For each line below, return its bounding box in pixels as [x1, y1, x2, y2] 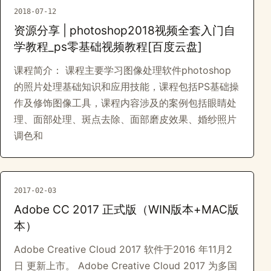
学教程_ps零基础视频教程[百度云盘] [14, 40, 202, 54]
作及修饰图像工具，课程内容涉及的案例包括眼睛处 [14, 97, 237, 109]
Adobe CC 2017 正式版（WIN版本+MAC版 [14, 203, 239, 217]
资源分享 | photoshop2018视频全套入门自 [14, 24, 235, 38]
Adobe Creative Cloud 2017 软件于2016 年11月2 [14, 243, 232, 255]
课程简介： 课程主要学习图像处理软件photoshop [14, 64, 231, 76]
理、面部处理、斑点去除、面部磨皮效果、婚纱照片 [14, 113, 237, 125]
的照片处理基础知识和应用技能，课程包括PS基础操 [14, 80, 239, 93]
